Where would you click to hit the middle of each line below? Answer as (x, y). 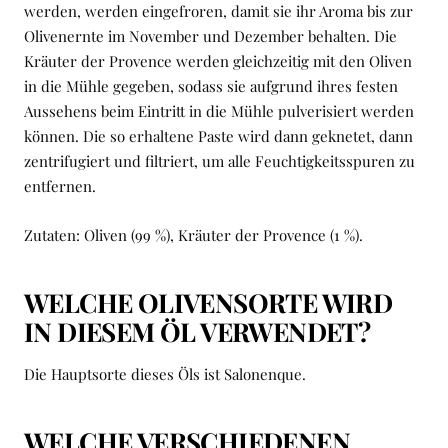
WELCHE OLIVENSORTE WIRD (208, 303)
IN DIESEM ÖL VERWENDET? (197, 332)
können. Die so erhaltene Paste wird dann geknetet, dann (218, 136)
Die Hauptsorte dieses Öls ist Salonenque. (165, 374)
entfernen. (60, 186)
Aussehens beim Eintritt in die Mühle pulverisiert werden (219, 111)
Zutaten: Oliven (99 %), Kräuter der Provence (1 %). (193, 235)
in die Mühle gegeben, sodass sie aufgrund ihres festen (211, 86)
